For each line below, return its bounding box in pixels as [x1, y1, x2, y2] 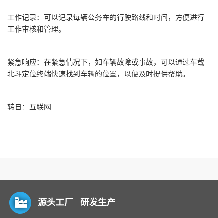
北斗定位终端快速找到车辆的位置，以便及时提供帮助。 [7, 69, 190, 78]
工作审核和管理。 [7, 24, 66, 33]
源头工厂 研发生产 [38, 197, 115, 207]
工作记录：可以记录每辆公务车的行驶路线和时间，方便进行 [7, 13, 204, 21]
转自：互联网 [7, 102, 51, 111]
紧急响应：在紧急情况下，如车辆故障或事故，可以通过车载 [7, 57, 204, 66]
